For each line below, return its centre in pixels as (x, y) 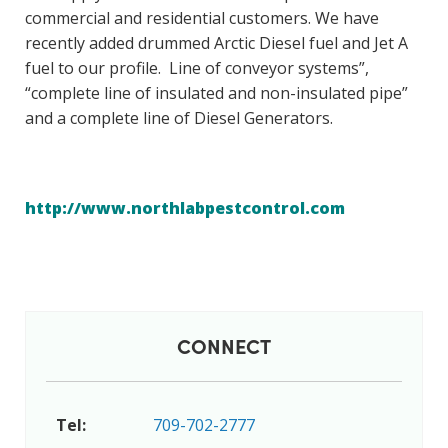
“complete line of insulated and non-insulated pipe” (216, 93)
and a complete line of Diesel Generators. (179, 118)
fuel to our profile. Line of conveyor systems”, (197, 68)
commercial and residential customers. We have (202, 18)
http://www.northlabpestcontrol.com (185, 208)
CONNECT (224, 346)
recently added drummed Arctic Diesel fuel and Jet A (216, 43)
